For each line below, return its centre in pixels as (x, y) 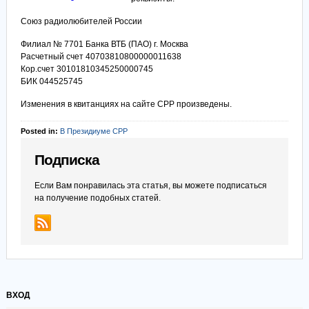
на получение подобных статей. (97, 198)
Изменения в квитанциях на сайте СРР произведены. (126, 104)
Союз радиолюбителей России (81, 21)
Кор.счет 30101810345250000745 (87, 69)
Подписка (67, 160)
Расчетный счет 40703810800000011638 (101, 57)
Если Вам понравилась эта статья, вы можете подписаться (150, 186)
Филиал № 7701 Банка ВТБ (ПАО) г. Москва (104, 44)
